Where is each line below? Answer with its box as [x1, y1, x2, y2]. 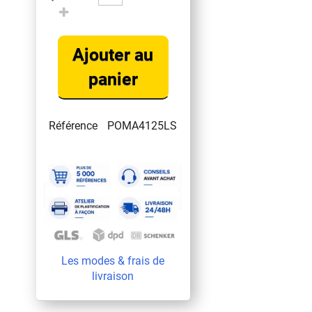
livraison [92, 269, 134, 283]
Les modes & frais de [61, 253, 165, 267]
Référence [49, 119, 98, 133]
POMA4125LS [107, 119, 178, 133]
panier [88, 69, 138, 90]
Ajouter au [72, 45, 154, 65]
